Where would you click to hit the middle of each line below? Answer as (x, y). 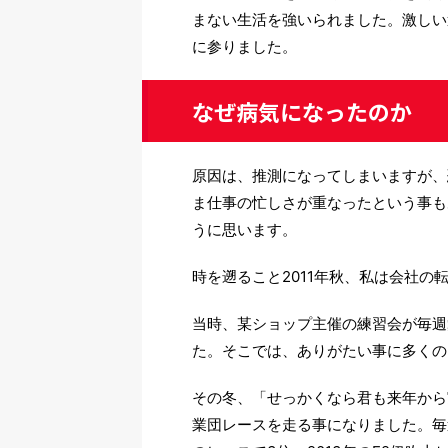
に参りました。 (244, 47)
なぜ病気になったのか (302, 111)
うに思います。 (244, 230)
